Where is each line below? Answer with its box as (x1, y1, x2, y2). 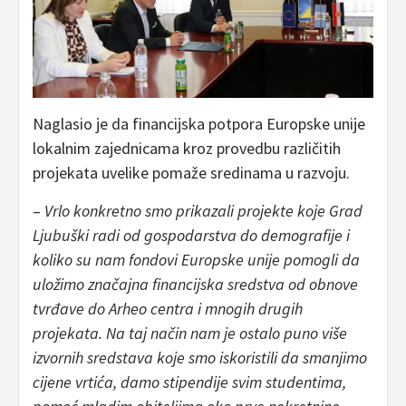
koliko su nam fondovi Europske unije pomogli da (33, 249, 360, 271)
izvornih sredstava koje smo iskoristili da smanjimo (33, 347, 367, 369)
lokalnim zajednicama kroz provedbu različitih (33, 138, 341, 159)
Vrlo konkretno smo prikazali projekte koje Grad (44, 200, 362, 222)
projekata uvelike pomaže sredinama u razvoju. (33, 162, 350, 184)
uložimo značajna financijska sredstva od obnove (33, 274, 358, 295)
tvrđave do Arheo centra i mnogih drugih (33, 298, 303, 320)
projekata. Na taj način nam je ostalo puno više (33, 323, 347, 344)
